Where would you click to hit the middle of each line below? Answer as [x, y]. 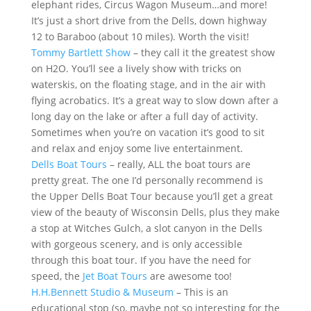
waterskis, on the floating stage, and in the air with [148, 85]
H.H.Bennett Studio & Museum [102, 292]
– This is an [201, 292]
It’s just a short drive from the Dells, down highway [149, 21]
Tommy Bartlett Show [81, 53]
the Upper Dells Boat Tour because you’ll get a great [152, 196]
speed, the [57, 276]
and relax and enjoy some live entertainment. [137, 149]
